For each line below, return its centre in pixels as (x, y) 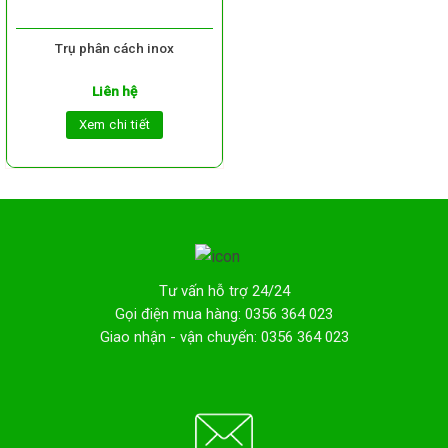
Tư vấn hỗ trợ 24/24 (224, 291)
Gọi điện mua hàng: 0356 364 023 (224, 314)
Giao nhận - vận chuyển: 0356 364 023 (224, 337)
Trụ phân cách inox (114, 47)
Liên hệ (114, 90)
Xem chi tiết (114, 124)
